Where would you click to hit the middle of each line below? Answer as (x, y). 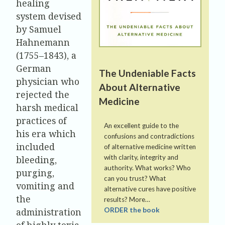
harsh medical (47, 107)
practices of (41, 120)
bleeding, (36, 159)
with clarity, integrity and (141, 157)
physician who (48, 81)
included (35, 146)
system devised (49, 16)
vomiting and (45, 186)
